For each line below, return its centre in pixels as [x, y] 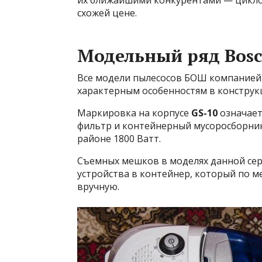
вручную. [98, 187]
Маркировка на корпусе [134, 113]
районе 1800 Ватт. [119, 139]
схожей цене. [107, 13]
